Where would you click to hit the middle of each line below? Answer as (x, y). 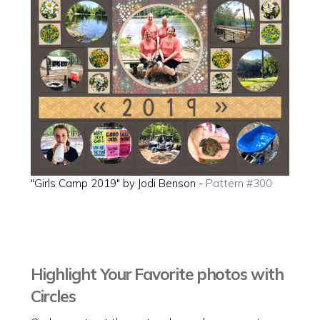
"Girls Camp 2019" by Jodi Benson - (118, 184)
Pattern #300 (239, 184)
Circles (53, 296)
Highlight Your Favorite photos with (157, 274)
